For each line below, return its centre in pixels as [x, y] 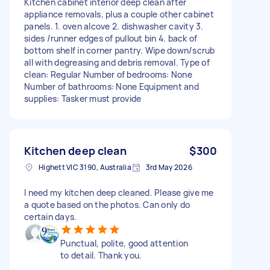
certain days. [51, 216]
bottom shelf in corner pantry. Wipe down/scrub [120, 50]
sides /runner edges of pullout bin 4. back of [111, 38]
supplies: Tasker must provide [83, 98]
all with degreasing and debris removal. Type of [117, 62]
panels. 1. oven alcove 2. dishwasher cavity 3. [114, 26]
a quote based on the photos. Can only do [107, 204]
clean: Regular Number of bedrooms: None [108, 74]
